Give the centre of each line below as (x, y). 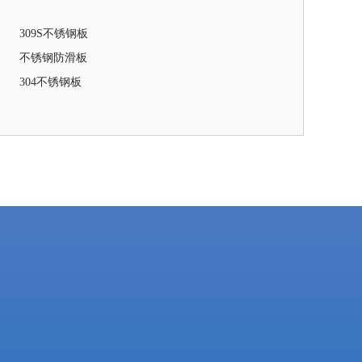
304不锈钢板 (51, 82)
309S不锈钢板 (54, 33)
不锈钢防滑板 (53, 57)
